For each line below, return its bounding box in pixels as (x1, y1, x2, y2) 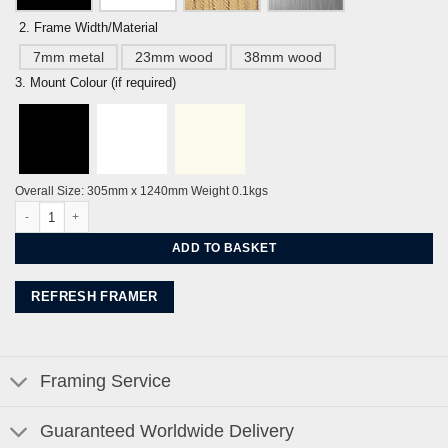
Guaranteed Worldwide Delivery (40, 421, 295, 442)
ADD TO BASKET (172, 241, 276, 256)
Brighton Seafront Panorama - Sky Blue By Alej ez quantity (14, 203, 347, 216)
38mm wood (244, 49, 323, 66)
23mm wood (135, 49, 214, 66)
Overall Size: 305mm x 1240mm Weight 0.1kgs (15, 184, 268, 199)
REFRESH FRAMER (31, 288, 158, 304)
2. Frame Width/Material (19, 19, 159, 35)
